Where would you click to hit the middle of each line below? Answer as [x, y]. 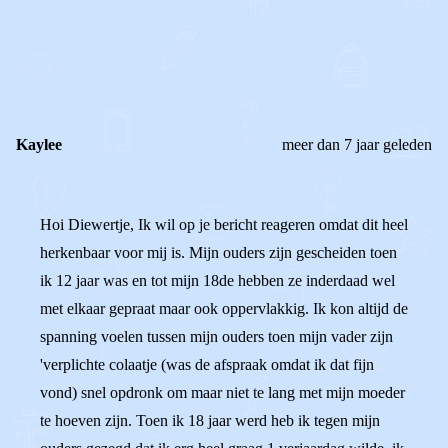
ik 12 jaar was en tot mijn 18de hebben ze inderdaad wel [217, 280]
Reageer [114, 53]
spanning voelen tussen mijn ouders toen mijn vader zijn [216, 336]
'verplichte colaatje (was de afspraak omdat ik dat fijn [207, 364]
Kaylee [39, 144]
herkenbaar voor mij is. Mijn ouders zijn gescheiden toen [218, 252]
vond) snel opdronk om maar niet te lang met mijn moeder [222, 392]
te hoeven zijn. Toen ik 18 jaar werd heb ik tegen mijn [210, 420]
